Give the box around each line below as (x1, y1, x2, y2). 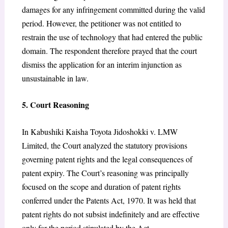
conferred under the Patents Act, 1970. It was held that (21, 194, 196, 206)
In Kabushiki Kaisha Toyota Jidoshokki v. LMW (21, 126, 178, 137)
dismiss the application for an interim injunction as (21, 59, 182, 70)
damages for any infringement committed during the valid (21, 4, 205, 15)
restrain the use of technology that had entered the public (21, 31, 203, 42)
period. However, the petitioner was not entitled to (21, 17, 181, 28)
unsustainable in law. (21, 72, 89, 83)
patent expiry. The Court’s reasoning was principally (21, 167, 189, 178)
